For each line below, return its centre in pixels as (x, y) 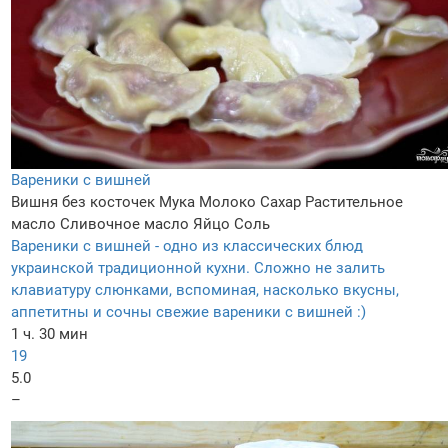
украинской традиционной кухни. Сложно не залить (198, 267)
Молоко (227, 201)
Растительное (354, 201)
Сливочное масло (124, 223)
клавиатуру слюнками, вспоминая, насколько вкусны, (205, 289)
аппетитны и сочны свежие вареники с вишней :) (188, 311)
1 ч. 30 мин (49, 333)
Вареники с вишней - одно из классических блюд (187, 245)
